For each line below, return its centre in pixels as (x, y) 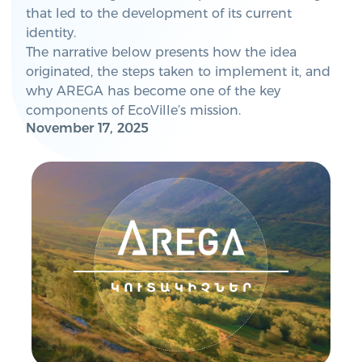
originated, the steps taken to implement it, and (178, 72)
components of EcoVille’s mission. (133, 110)
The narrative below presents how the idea (161, 52)
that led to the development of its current (159, 13)
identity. (51, 33)
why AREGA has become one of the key (153, 91)
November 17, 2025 (87, 128)
